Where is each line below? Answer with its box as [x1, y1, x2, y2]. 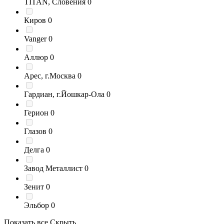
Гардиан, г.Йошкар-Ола [24, 90, 104, 98]
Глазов [24, 127, 48, 135]
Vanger [24, 34, 46, 43]
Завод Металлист [24, 164, 82, 172]
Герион [24, 108, 50, 117]
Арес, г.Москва [24, 71, 75, 80]
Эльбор [24, 201, 49, 209]
